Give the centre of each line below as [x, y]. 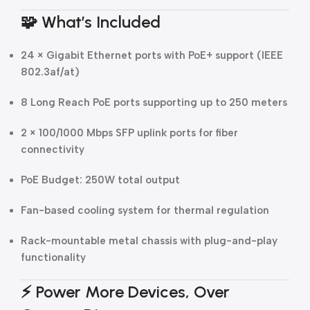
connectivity [53, 149]
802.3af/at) [50, 72]
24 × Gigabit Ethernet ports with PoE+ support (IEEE [152, 55]
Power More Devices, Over [133, 292]
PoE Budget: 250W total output [100, 180]
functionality [53, 257]
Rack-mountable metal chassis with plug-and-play [149, 241]
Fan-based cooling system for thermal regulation [145, 210]
